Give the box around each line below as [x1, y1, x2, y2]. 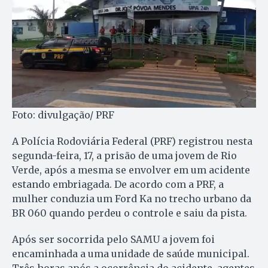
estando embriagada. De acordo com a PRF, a [12, 178, 224, 191]
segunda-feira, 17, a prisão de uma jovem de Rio [12, 150, 237, 162]
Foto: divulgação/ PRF [12, 109, 114, 121]
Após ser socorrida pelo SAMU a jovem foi [12, 233, 215, 246]
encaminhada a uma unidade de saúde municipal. [12, 248, 249, 260]
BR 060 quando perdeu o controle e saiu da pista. [12, 207, 247, 220]
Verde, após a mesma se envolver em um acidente [12, 164, 250, 176]
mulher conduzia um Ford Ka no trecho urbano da [12, 193, 251, 205]
